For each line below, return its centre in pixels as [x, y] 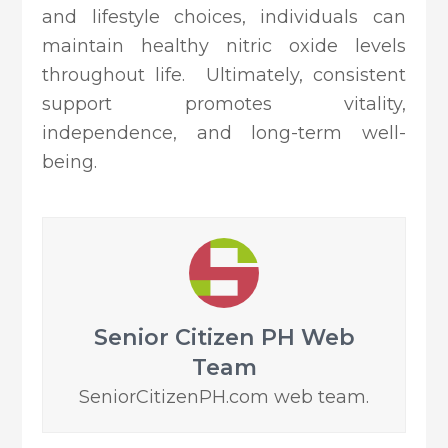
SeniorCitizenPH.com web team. [224, 397]
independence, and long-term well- [224, 133]
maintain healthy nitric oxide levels [224, 46]
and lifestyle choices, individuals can [224, 17]
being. [70, 162]
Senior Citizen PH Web [224, 338]
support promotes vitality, [224, 104]
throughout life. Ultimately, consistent [224, 75]
